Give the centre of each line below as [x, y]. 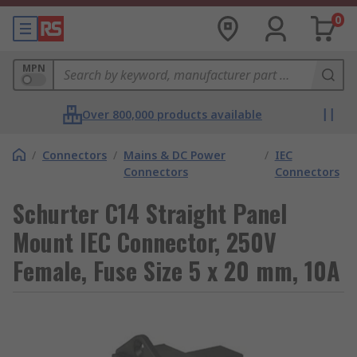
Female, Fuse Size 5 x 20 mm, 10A [177, 271]
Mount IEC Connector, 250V [145, 242]
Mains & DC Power [175, 155]
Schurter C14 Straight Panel [150, 213]
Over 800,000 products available [172, 114]
